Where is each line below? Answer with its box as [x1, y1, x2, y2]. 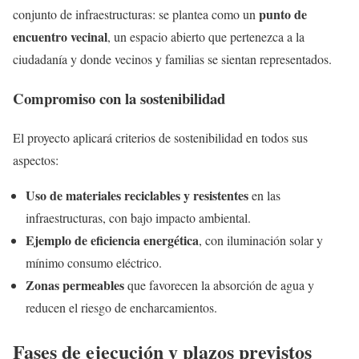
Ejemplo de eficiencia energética [26, 230, 199, 249]
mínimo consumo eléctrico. [26, 253, 162, 271]
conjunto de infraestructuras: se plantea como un [13, 6, 259, 23]
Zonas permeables [26, 275, 124, 294]
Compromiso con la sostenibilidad [13, 87, 225, 109]
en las [248, 186, 280, 204]
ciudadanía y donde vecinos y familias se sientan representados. [13, 50, 332, 68]
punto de [259, 5, 307, 24]
